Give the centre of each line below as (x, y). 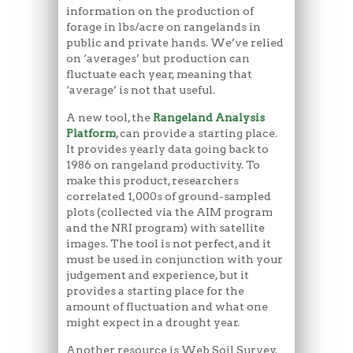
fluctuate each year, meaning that (159, 74)
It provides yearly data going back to (167, 149)
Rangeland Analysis (209, 117)
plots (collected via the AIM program (169, 212)
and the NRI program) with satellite (165, 227)
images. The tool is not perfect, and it (169, 243)
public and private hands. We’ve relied (175, 42)
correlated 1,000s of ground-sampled (169, 196)
